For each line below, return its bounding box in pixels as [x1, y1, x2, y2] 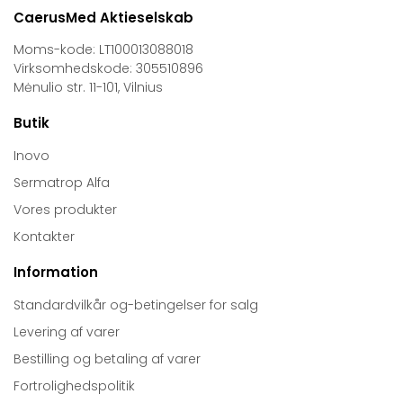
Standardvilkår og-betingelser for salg [13, 296, 258, 315]
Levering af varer [13, 323, 120, 342]
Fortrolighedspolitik [13, 377, 135, 396]
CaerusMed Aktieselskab [13, 8, 193, 28]
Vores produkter [13, 201, 117, 219]
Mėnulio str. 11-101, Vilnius [13, 78, 163, 97]
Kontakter [13, 228, 75, 246]
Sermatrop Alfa [13, 174, 110, 193]
